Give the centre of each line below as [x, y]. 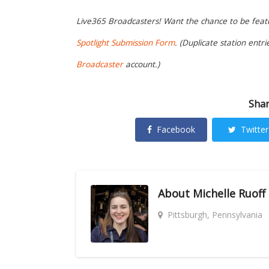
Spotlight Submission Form [125, 43]
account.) [141, 65]
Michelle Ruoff [229, 193]
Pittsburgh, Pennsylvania [215, 215]
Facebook [176, 129]
